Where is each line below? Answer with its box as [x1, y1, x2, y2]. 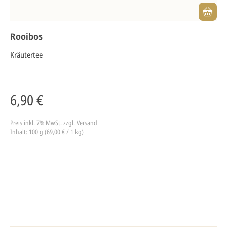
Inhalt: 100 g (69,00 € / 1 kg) [10, 127, 84, 136]
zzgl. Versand [63, 118, 97, 127]
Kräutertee [10, 49, 43, 60]
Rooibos [10, 31, 43, 42]
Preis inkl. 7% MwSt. [10, 118, 63, 127]
